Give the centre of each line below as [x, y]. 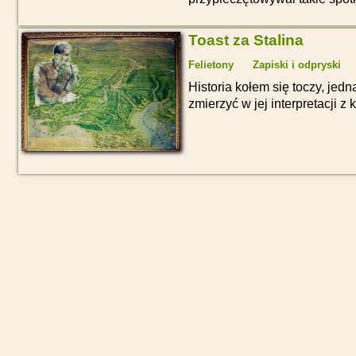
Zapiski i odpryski [297, 65]
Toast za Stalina [246, 41]
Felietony [211, 65]
